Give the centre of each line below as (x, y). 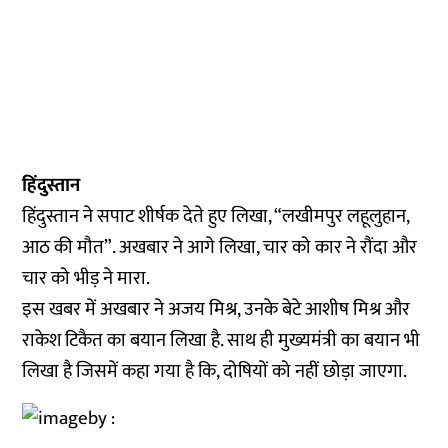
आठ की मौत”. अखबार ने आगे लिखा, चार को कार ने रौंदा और (220, 247)
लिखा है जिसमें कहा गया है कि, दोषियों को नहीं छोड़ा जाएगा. (215, 371)
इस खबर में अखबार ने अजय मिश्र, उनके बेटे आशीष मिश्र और (216, 309)
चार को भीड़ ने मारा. (86, 278)
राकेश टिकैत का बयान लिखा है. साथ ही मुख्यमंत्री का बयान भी (221, 340)
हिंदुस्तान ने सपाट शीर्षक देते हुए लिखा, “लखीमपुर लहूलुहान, (216, 216)
